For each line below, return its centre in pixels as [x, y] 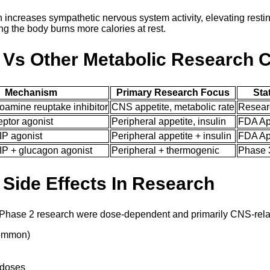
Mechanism [31, 93]
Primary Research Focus [173, 93]
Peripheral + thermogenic [165, 151]
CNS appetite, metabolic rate [173, 107]
